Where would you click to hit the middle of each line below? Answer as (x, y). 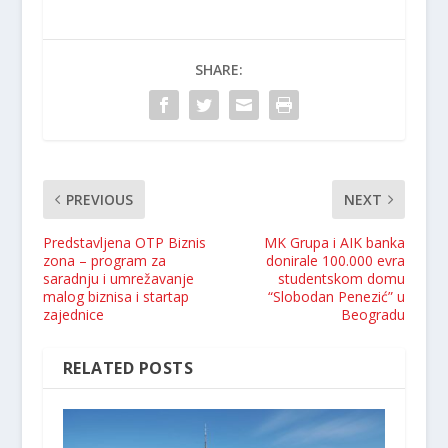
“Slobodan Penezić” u (337, 296)
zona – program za (104, 260)
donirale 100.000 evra (336, 260)
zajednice (73, 314)
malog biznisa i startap (115, 296)
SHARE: (218, 69)
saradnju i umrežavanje (118, 278)
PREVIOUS (99, 199)
